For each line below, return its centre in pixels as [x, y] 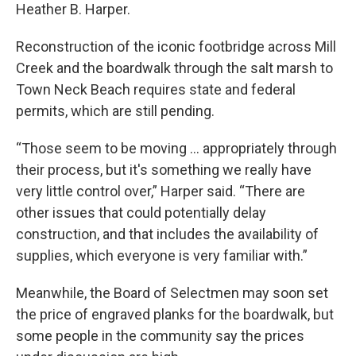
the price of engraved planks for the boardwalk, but [175, 314]
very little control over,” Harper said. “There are [161, 191]
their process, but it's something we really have [164, 170]
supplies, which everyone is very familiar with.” [162, 255]
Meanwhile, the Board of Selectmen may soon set [172, 293]
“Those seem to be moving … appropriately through [176, 148]
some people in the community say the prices [160, 336]
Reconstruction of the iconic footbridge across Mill [176, 46]
